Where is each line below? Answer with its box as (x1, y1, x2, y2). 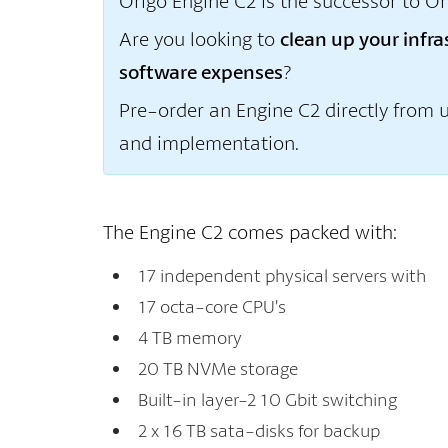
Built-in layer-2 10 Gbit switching (137, 388, 397, 411)
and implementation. (119, 130, 299, 155)
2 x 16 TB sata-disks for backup (137, 419, 380, 442)
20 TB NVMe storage (137, 357, 298, 380)
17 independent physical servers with (137, 264, 426, 287)
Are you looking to (119, 26, 280, 51)
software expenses (119, 59, 283, 84)
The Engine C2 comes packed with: (103, 219, 397, 244)
